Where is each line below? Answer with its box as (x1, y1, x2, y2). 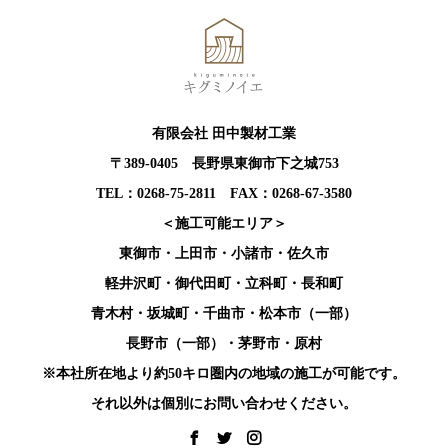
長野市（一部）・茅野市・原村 (126, 336, 322, 352)
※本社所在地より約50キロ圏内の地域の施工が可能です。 (42, 366, 406, 382)
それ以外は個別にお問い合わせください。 (91, 396, 357, 412)
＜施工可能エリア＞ (161, 216, 287, 232)
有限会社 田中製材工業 (152, 126, 296, 142)
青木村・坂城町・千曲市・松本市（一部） (91, 306, 357, 322)
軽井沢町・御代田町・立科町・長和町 (105, 276, 343, 292)
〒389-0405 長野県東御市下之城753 (109, 156, 339, 172)
